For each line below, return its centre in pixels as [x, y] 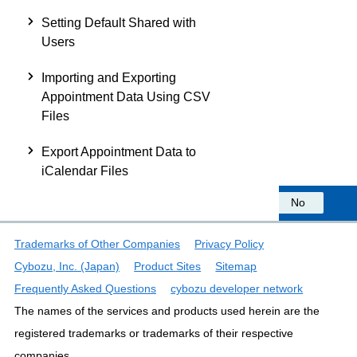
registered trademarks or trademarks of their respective [154, 333]
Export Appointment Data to [119, 151]
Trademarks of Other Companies [97, 243]
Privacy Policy [229, 243]
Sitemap [236, 266]
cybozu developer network [237, 288]
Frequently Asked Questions [85, 288]
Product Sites [168, 266]
